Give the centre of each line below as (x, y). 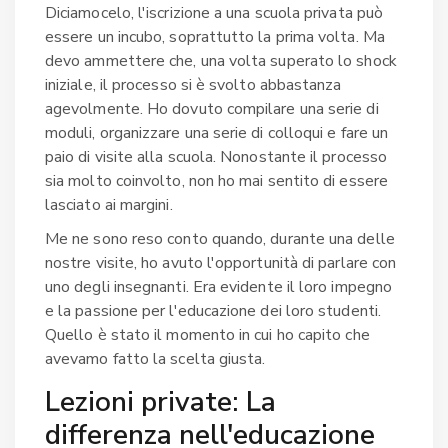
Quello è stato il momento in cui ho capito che (207, 334)
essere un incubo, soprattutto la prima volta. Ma (215, 36)
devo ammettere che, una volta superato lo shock (221, 60)
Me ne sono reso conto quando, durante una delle (220, 238)
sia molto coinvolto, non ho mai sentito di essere (216, 180)
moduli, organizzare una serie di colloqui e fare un (217, 132)
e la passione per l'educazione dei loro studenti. (213, 310)
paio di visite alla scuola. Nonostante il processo (216, 156)
